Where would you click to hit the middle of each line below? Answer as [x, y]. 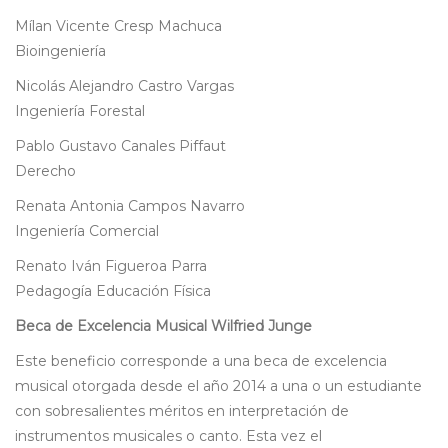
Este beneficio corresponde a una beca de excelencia [201, 361]
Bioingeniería [60, 51]
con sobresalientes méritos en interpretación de [182, 411]
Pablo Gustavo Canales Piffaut [120, 146]
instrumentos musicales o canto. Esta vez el [168, 436]
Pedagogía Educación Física [113, 291]
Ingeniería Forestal [80, 111]
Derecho [45, 171]
